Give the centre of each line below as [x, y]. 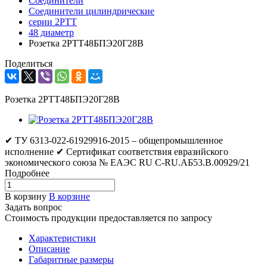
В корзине [69, 196]
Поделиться [29, 63]
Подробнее [27, 173]
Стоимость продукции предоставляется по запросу [108, 218]
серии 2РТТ [53, 21]
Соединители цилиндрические [91, 11]
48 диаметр [51, 32]
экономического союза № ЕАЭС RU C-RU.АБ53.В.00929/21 [127, 162]
